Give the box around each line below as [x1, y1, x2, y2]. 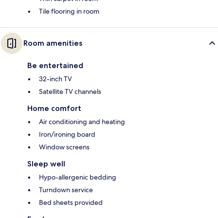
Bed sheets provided [39, 198, 103, 207]
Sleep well [27, 159, 65, 169]
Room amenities [23, 38, 82, 48]
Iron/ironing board [39, 130, 95, 139]
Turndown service [39, 185, 93, 195]
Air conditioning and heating [39, 117, 125, 127]
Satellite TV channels [39, 87, 101, 96]
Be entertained [27, 61, 83, 71]
